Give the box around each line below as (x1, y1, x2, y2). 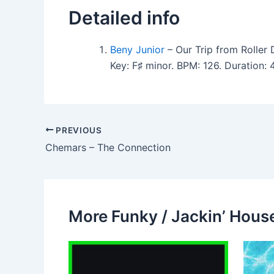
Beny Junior (110, 43, 165, 56)
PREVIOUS (53, 125, 102, 135)
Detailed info (68, 6, 180, 29)
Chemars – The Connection (45, 141, 171, 154)
